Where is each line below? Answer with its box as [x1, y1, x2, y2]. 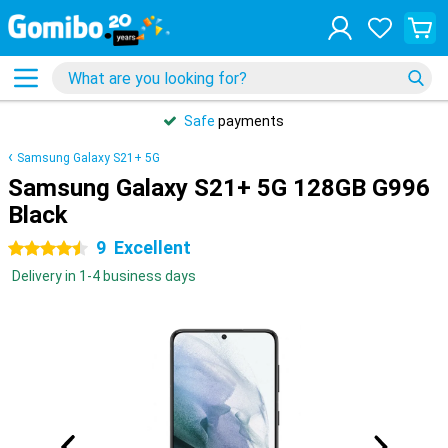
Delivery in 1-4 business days [12, 268, 196, 284]
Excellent [114, 237, 191, 258]
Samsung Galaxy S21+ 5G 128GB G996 [8, 174, 430, 202]
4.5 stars [8, 241, 65, 257]
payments [215, 113, 284, 129]
